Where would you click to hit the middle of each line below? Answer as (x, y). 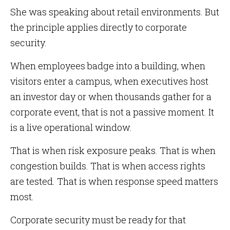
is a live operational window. (71, 127)
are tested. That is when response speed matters (114, 181)
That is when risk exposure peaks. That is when (113, 150)
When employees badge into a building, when (108, 66)
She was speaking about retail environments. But (115, 12)
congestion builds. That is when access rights (108, 166)
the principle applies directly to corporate (99, 27)
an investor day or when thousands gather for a (111, 97)
